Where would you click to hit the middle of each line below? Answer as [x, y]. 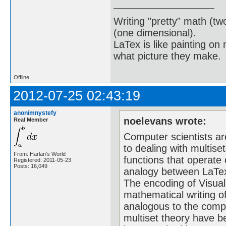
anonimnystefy [35, 113]
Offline [21, 77]
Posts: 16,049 [31, 166]
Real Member [31, 120]
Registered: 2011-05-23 [42, 160]
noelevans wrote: [165, 121]
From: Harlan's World [40, 154]
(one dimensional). [155, 33]
